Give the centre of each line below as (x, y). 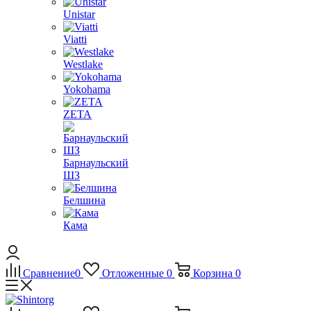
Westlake (83, 64)
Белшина (84, 200)
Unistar (79, 14)
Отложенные (133, 273)
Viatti (75, 39)
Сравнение (49, 273)
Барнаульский (96, 163)
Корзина (212, 273)
